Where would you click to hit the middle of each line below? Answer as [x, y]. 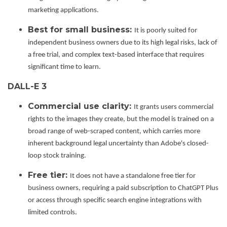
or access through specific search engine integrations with [115, 201]
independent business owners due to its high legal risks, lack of [123, 43]
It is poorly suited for [166, 31]
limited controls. [52, 213]
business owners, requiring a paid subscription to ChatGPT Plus [123, 188]
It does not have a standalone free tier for [133, 176]
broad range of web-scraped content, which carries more [114, 132]
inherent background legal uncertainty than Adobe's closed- [118, 144]
